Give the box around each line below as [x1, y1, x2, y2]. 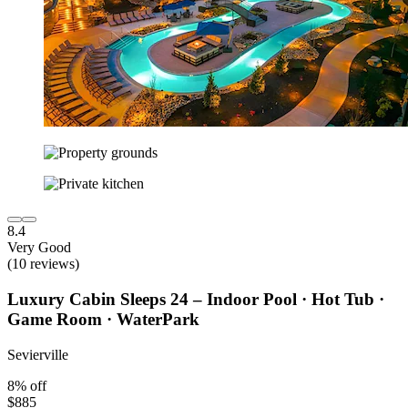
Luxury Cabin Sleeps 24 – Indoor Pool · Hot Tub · [7, 289, 384, 309]
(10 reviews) [7, 256, 79, 272]
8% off [7, 377, 46, 393]
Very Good [7, 240, 71, 256]
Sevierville [7, 346, 68, 362]
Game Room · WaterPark [7, 309, 199, 329]
